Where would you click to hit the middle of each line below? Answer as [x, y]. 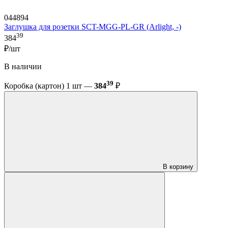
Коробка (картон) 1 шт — [49, 86]
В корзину [178, 167]
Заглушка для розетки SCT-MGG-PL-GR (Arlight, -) [93, 26]
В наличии [23, 67]
